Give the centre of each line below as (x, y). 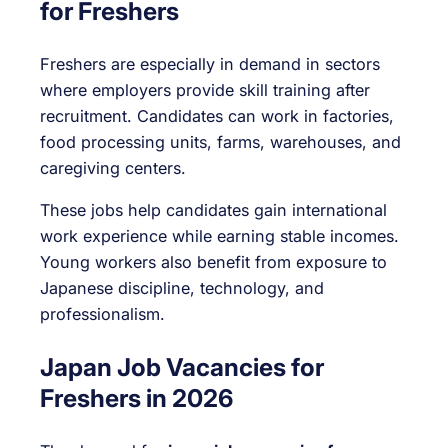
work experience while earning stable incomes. (219, 236)
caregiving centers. (113, 168)
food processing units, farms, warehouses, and (220, 142)
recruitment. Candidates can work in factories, (217, 116)
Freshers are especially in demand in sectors (210, 64)
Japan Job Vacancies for (182, 366)
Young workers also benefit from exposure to (213, 262)
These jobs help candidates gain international (213, 210)
